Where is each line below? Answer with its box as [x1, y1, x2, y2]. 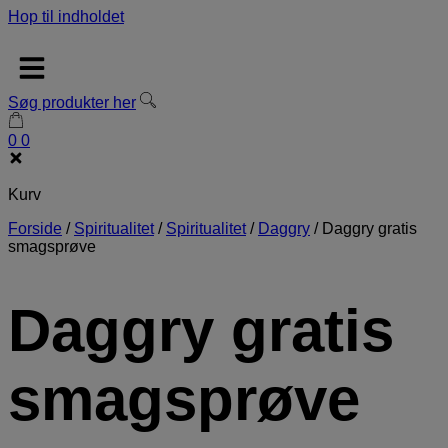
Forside [8, 220, 62, 237]
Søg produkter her [8, 94, 136, 111]
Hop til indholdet [8, 8, 124, 25]
